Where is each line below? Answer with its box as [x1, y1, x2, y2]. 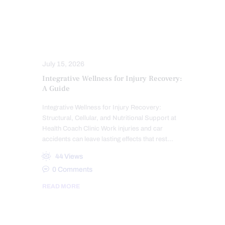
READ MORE [42, 183, 80, 190]
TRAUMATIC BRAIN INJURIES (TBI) [52, 9, 148, 15]
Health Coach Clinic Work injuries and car [42, 125, 163, 133]
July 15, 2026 [42, 60, 84, 68]
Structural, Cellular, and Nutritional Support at [42, 115, 176, 122]
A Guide [42, 83, 70, 93]
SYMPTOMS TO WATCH [52, 14, 117, 20]
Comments [58, 166, 93, 174]
